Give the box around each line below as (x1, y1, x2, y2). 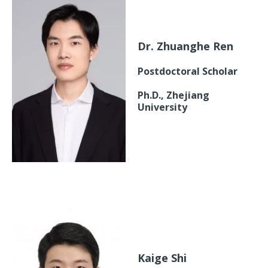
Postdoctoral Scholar (138, 65, 237, 78)
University (138, 100, 187, 114)
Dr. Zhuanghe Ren (138, 39, 233, 54)
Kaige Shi (138, 251, 187, 266)
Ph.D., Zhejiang (138, 89, 209, 102)
